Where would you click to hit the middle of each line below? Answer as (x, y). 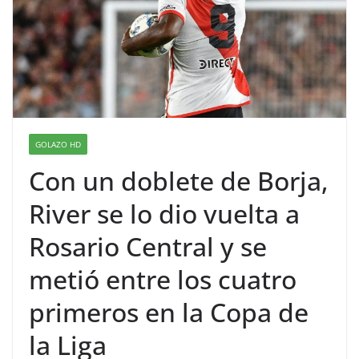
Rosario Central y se (148, 247)
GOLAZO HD (58, 145)
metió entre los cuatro (163, 280)
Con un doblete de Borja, (179, 181)
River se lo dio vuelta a (164, 214)
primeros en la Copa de (169, 313)
